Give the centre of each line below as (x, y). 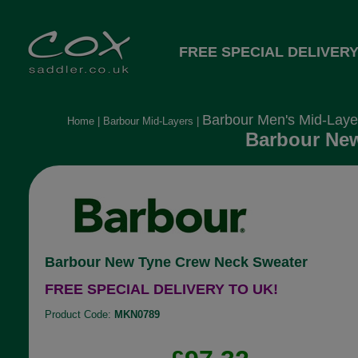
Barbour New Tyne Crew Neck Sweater (176, 262)
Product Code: (79, 314)
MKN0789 (137, 314)
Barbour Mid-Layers (148, 121)
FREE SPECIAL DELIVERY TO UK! (161, 289)
